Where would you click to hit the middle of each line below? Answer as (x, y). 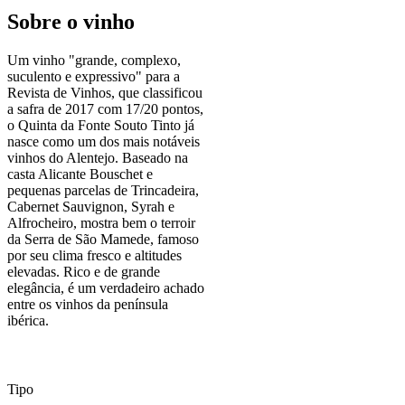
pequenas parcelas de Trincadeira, (103, 190)
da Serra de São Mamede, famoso (103, 239)
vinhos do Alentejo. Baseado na (98, 157)
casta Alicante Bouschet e (80, 174)
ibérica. (28, 320)
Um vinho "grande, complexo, (94, 60)
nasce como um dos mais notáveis (104, 141)
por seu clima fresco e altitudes (94, 255)
